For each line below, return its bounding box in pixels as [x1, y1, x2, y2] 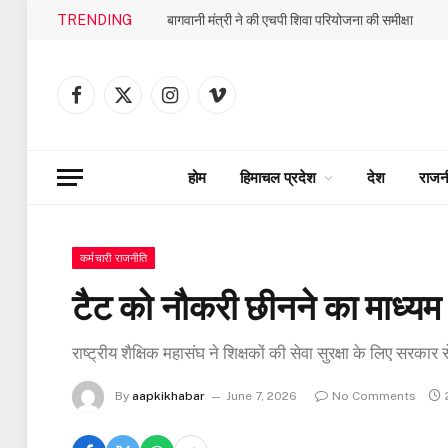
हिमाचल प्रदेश [240, 168, 316, 186]
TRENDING [57, 11, 132, 28]
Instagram [168, 95, 235, 112]
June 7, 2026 [226, 389, 297, 404]
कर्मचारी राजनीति [80, 252, 147, 264]
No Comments [332, 389, 416, 404]
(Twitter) [121, 116, 177, 133]
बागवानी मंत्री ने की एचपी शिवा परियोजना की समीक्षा [167, 11, 413, 28]
